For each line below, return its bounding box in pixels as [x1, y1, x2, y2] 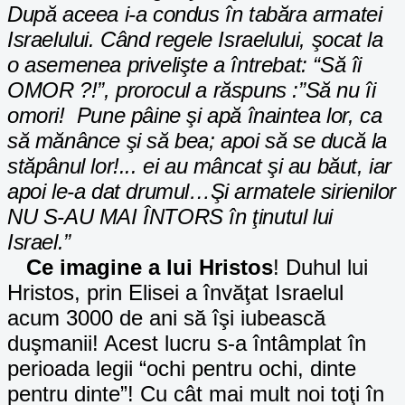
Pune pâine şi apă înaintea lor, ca [76, 102, 382, 127]
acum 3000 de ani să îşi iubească [7, 305, 325, 330]
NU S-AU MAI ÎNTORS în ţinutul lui [7, 203, 333, 229]
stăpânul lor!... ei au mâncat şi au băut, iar [7, 153, 392, 178]
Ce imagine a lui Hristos [26, 254, 273, 279]
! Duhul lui [273, 254, 368, 279]
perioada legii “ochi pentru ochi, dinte [7, 355, 356, 381]
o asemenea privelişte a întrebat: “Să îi [7, 52, 363, 77]
